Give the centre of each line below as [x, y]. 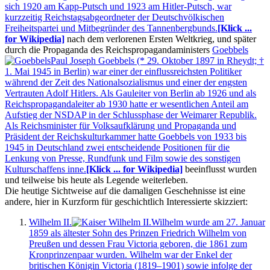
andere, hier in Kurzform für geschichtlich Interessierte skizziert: [126, 201]
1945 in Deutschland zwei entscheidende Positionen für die [117, 147]
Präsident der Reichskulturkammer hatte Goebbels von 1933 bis [126, 136]
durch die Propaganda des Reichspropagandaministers [108, 49]
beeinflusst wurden [220, 169]
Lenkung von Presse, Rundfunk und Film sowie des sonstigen [123, 158]
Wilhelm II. [50, 222]
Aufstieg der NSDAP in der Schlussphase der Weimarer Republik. [131, 115]
